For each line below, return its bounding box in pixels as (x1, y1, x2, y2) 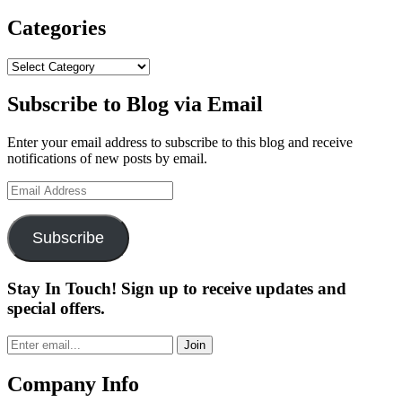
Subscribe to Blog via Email (7, 92, 263, 117)
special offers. (7, 299, 105, 319)
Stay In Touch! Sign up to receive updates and (7, 279, 346, 299)
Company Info (7, 371, 139, 396)
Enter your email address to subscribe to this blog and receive (7, 135, 353, 151)
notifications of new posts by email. (7, 151, 207, 167)
